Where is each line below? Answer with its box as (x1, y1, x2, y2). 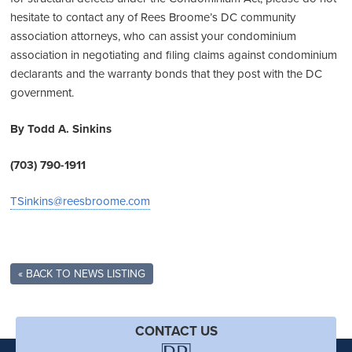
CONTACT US (134, 321, 218, 340)
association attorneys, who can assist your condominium (10, 27, 297, 44)
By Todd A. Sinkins (10, 120, 112, 137)
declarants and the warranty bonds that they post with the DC (10, 65, 323, 82)
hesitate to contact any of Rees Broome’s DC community (10, 9, 296, 25)
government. (10, 84, 75, 101)
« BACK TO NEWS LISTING (18, 266, 146, 281)
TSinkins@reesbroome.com (10, 192, 151, 209)
